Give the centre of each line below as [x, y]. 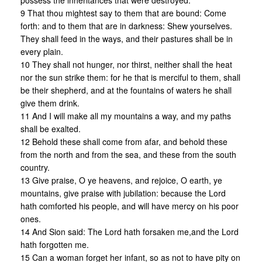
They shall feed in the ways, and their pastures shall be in [127, 39]
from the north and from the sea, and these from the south [128, 155]
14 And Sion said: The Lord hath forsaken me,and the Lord [130, 232]
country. [35, 168]
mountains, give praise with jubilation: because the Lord [123, 193]
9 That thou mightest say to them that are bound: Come [123, 13]
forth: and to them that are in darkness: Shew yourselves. [126, 26]
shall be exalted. [51, 129]
